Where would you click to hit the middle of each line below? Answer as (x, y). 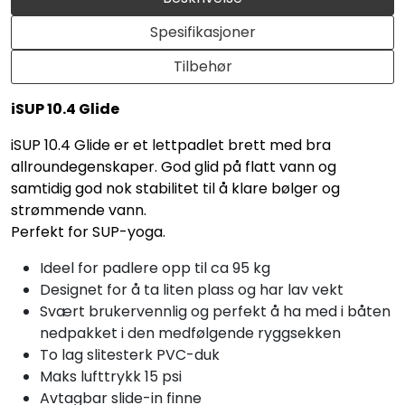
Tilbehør (202, 66)
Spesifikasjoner (202, 32)
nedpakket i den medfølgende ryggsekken (190, 333)
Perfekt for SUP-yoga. (88, 231)
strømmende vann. (79, 210)
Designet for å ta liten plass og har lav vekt (192, 289)
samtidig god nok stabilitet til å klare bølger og (175, 188)
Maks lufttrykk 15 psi (111, 376)
